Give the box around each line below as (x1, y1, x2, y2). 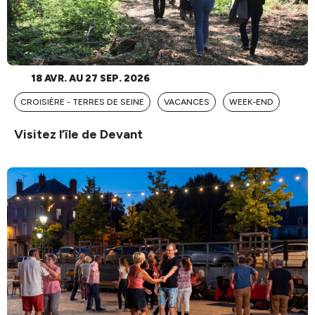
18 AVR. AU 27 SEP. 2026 (26, 72, 150, 84)
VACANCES (164, 96, 210, 107)
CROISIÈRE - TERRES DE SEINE (20, 96, 144, 107)
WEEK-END (229, 96, 274, 107)
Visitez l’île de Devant (14, 126, 143, 142)
